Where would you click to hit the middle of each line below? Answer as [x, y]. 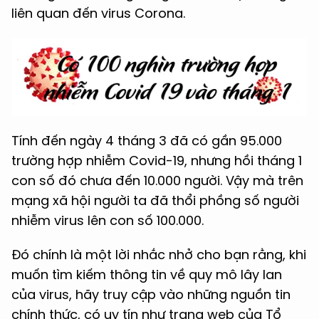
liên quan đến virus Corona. [98, 13]
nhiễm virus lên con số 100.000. [108, 220]
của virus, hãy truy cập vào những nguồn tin [151, 294]
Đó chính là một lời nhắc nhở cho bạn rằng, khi [159, 255]
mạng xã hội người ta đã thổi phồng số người [155, 200]
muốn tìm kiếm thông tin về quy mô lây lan [147, 274]
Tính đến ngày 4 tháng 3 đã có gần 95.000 [147, 141]
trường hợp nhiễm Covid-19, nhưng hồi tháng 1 [157, 161]
